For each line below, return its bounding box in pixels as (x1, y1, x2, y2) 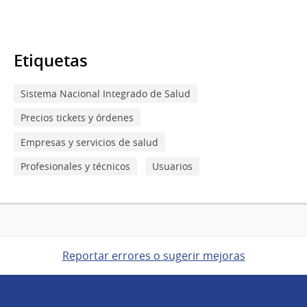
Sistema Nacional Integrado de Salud (21, 86, 191, 100)
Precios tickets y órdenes (21, 111, 134, 125)
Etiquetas (14, 49, 88, 71)
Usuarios (152, 160, 193, 173)
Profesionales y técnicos (21, 160, 130, 173)
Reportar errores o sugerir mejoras (62, 248, 245, 264)
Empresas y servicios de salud (21, 135, 158, 149)
